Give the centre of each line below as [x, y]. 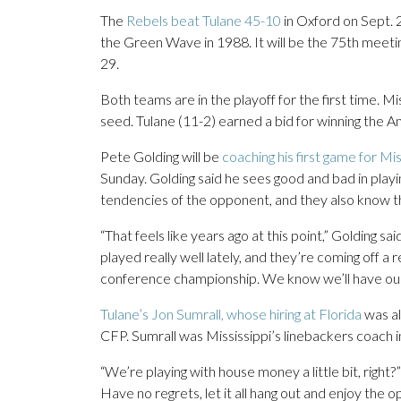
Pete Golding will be [161, 157]
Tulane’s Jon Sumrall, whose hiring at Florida [231, 314]
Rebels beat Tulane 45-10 [204, 21]
